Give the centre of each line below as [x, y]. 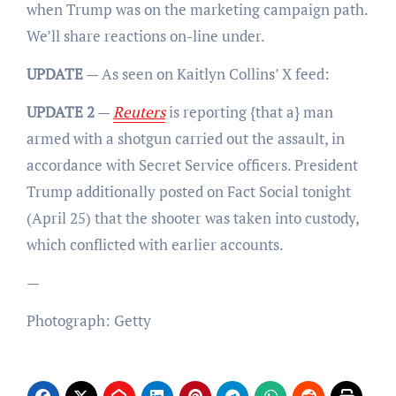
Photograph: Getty [88, 320]
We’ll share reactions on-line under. [145, 35]
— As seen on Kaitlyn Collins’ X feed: [206, 73]
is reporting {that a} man [249, 111]
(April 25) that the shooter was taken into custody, [192, 217]
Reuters [139, 111]
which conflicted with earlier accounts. [155, 244]
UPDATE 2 [65, 111]
